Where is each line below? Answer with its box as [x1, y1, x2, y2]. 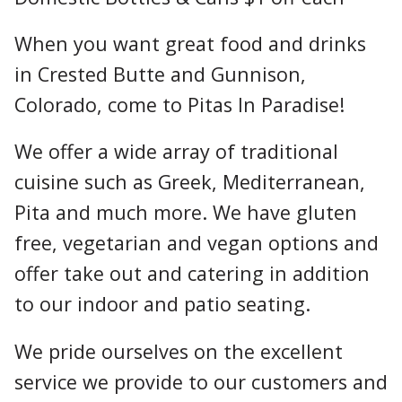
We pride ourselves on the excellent [14, 337, 343, 364]
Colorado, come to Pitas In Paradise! [14, 91, 345, 118]
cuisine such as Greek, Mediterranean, [14, 169, 365, 196]
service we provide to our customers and [14, 368, 388, 395]
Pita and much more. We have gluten [14, 199, 357, 226]
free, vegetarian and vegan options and [14, 230, 379, 257]
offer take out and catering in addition [14, 260, 370, 287]
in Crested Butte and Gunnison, [14, 60, 306, 87]
